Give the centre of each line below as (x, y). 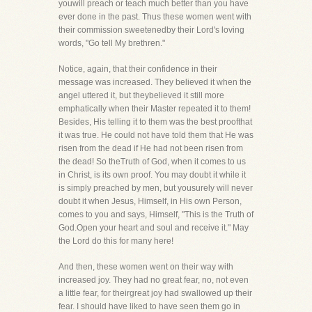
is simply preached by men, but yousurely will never (156, 188)
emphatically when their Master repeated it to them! (155, 109)
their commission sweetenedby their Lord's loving (151, 30)
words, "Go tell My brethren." (112, 43)
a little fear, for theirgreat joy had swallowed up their (155, 293)
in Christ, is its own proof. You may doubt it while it (152, 175)
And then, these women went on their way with (146, 267)
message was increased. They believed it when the (155, 82)
